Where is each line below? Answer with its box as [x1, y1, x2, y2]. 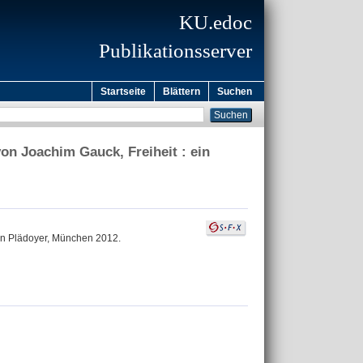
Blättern [163, 86, 200, 97]
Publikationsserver [99, 40, 252, 62]
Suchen [217, 86, 252, 97]
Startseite [100, 86, 146, 97]
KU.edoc [179, 11, 252, 33]
